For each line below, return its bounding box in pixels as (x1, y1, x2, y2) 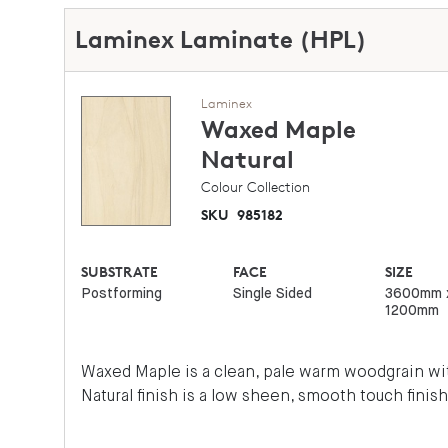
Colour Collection (201, 178, 310, 195)
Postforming (81, 287, 163, 301)
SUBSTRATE (81, 263, 159, 280)
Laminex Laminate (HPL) (75, 25, 367, 54)
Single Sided (232, 287, 312, 301)
